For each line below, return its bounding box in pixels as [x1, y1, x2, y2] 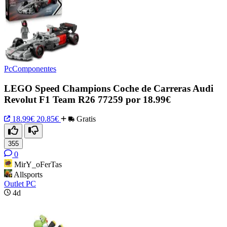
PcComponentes [4, 64, 56, 73]
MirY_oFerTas [14, 160, 62, 169]
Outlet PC [4, 179, 36, 188]
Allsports [14, 170, 43, 179]
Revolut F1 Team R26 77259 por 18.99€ [4, 94, 171, 105]
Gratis [74, 115, 96, 124]
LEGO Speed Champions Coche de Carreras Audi [4, 83, 213, 94]
